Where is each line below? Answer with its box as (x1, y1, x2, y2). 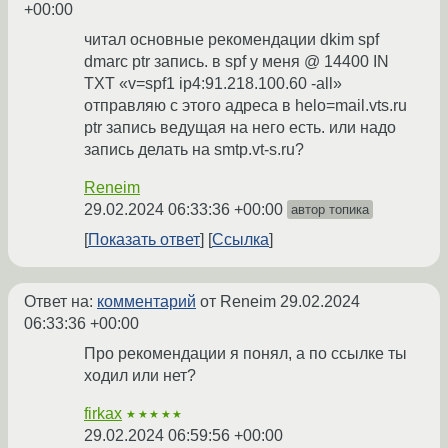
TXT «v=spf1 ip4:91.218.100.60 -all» (84, 75, 342, 93)
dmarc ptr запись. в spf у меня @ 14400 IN (84, 53, 389, 71)
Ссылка (212, 231, 269, 249)
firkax (84, 405, 122, 423)
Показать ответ (88, 231, 200, 249)
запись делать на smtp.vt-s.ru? (84, 141, 304, 159)
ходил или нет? (84, 367, 196, 385)
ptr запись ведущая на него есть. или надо (84, 119, 396, 137)
